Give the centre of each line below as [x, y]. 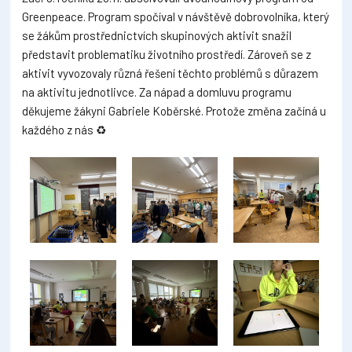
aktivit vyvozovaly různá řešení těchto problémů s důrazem [170, 73]
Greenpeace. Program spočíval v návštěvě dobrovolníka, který [176, 16]
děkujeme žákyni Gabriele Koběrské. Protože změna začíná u [174, 110]
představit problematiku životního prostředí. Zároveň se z [167, 54]
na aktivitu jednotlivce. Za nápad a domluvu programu [157, 92]
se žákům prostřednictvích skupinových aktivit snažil [157, 35]
